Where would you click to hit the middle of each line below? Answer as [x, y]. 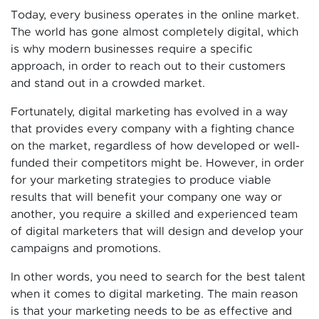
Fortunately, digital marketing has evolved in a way [149, 111]
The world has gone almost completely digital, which [155, 32]
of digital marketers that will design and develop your [157, 231]
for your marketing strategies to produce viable [141, 180]
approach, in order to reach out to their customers [148, 66]
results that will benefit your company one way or [146, 197]
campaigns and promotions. [86, 248]
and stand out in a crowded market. [108, 83]
